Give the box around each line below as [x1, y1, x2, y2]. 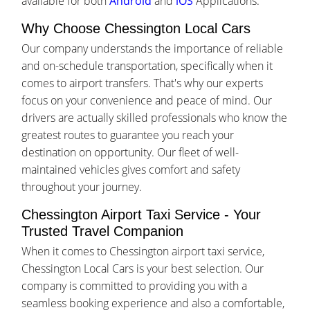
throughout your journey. [21, 179, 143, 195]
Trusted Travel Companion [21, 224, 184, 239]
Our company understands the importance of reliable [21, 41, 284, 57]
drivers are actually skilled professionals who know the [21, 110, 288, 126]
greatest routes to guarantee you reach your [21, 127, 235, 143]
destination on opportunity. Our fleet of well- [21, 145, 239, 161]
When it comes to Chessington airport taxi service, [21, 244, 265, 259]
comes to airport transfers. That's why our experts [21, 75, 264, 91]
